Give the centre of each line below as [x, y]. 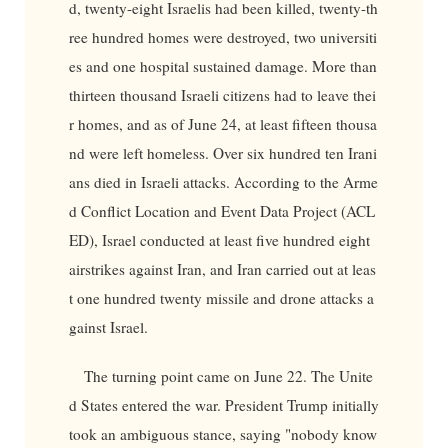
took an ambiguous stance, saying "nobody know [222, 434]
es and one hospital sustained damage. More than [222, 65]
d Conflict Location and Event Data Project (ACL [221, 210]
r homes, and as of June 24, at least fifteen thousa [222, 123]
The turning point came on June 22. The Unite [229, 376]
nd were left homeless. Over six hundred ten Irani [222, 152]
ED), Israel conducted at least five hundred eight [219, 239]
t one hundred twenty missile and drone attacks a [221, 297]
